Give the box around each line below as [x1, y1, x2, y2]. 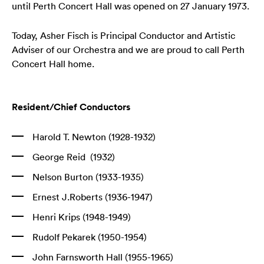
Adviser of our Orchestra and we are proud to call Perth [12, 43, 245, 55]
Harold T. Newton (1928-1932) [32, 130, 156, 143]
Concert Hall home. [12, 57, 94, 70]
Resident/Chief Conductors [12, 101, 130, 114]
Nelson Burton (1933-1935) [32, 170, 144, 183]
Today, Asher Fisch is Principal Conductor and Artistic [12, 29, 235, 41]
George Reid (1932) [32, 150, 115, 163]
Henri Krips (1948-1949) [32, 210, 131, 223]
